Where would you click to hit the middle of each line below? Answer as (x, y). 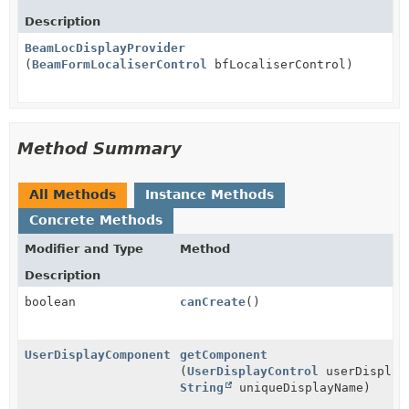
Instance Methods (210, 194)
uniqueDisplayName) (301, 387)
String (202, 387)
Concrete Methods (96, 220)
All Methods (73, 194)
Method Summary (100, 148)
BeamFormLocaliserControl (120, 64)
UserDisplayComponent (98, 354)
